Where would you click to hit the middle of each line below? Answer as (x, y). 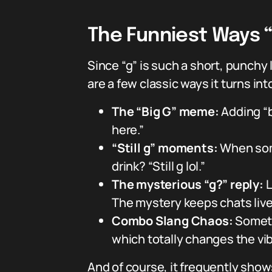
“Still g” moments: (165, 148)
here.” (128, 130)
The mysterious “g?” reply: (188, 184)
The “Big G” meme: (165, 111)
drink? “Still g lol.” (158, 166)
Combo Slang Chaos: (172, 221)
